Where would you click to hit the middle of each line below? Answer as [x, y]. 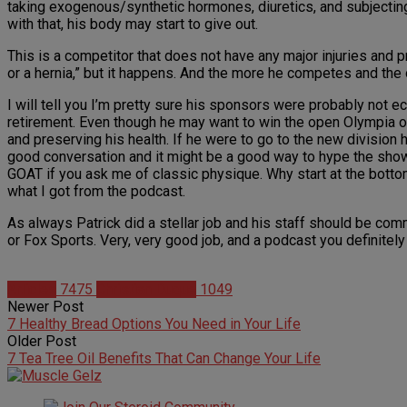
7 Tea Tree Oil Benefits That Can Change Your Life [164, 359]
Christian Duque [146, 290]
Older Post [42, 342]
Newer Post [45, 307]
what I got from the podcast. [96, 192]
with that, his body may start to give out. [133, 25]
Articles [32, 290]
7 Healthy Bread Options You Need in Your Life [154, 324]
